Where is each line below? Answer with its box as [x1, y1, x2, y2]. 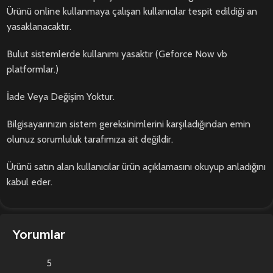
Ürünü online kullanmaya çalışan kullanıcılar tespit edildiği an [7, 5, 257, 18]
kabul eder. [7, 176, 52, 188]
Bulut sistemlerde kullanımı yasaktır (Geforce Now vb [7, 48, 227, 60]
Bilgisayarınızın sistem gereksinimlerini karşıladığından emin [7, 118, 250, 130]
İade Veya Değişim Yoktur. [7, 91, 115, 103]
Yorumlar [12, 227, 65, 243]
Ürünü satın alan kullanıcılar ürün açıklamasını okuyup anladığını [7, 161, 266, 173]
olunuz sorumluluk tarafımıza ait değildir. [7, 133, 173, 146]
